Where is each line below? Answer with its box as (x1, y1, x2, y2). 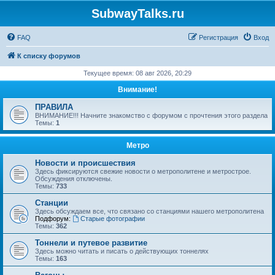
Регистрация (199, 34, 238, 41)
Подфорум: (35, 215, 71, 222)
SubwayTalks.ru (91, 7, 184, 20)
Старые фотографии (80, 215, 145, 222)
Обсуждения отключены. (35, 175, 112, 182)
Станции (35, 198, 68, 207)
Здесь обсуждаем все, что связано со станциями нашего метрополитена (35, 207, 264, 215)
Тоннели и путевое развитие (35, 238, 147, 247)
